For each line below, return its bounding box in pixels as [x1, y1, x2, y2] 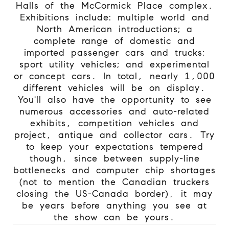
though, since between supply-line [29, 152, 200, 164]
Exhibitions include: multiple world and [19, 11, 210, 23]
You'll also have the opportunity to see [17, 94, 212, 105]
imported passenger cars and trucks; [24, 47, 205, 58]
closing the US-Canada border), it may [16, 188, 213, 199]
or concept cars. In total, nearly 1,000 [14, 70, 215, 82]
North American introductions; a [36, 23, 193, 35]
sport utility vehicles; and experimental [19, 58, 210, 70]
